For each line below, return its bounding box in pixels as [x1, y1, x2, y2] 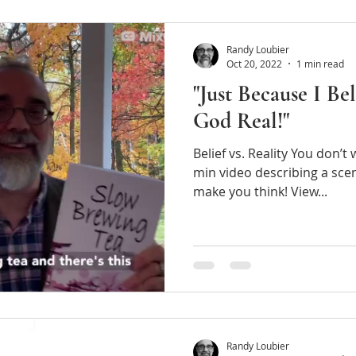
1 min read [296, 56, 344, 70]
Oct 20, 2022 [226, 56, 282, 70]
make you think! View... [193, 182, 327, 200]
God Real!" [193, 106, 289, 134]
